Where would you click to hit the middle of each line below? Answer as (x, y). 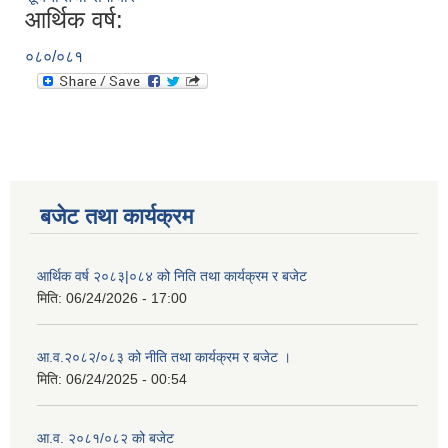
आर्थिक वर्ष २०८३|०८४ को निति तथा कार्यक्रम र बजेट (172, 276)
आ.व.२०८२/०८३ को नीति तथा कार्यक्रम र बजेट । (164, 357)
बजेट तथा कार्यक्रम (116, 217)
